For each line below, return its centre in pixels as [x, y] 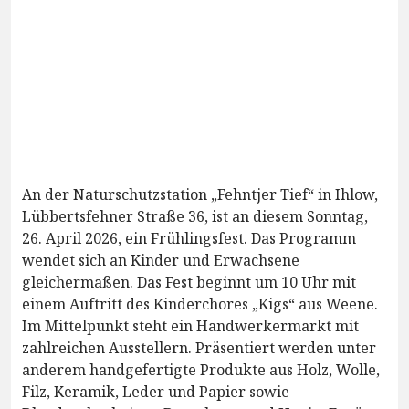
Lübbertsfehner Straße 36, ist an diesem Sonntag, [195, 216]
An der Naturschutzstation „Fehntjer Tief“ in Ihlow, [200, 194]
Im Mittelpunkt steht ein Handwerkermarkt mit [190, 325]
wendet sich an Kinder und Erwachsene [161, 260]
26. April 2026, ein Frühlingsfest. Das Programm [189, 238]
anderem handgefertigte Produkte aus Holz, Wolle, [201, 369]
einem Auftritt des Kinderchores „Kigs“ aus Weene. [200, 304]
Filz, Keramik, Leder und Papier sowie [156, 391]
